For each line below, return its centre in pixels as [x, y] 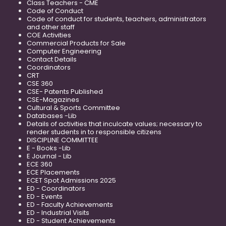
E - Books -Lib [49, 148]
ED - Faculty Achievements [70, 204]
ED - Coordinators [56, 188]
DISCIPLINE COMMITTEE [63, 140]
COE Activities [49, 35]
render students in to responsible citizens [94, 132]
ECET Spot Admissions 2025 [71, 180]
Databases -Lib [52, 116]
